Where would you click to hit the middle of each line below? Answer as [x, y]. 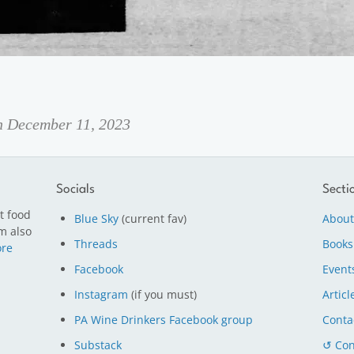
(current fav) [153, 218]
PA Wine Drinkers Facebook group [164, 319]
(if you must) [163, 294]
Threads [96, 243]
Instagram [102, 294]
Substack [98, 345]
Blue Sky [97, 218]
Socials [76, 189]
